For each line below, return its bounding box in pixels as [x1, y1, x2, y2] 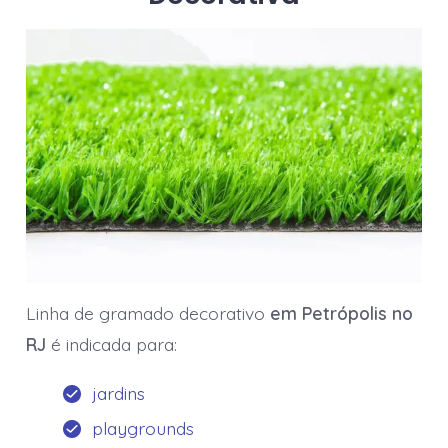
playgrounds [91, 416, 194, 439]
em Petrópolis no [269, 302, 413, 325]
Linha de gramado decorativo [25, 302, 270, 325]
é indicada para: [50, 333, 177, 356]
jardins [91, 381, 145, 404]
